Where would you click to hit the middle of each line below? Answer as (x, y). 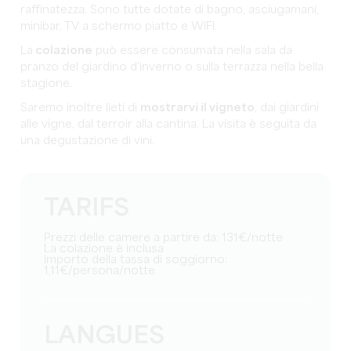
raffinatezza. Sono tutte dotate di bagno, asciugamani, (170, 10)
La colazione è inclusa (107, 249)
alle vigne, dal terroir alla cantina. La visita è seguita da (169, 124)
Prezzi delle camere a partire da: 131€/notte (167, 238)
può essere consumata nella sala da (193, 51)
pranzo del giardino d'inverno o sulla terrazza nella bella (172, 67)
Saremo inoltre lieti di (81, 108)
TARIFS (87, 208)
